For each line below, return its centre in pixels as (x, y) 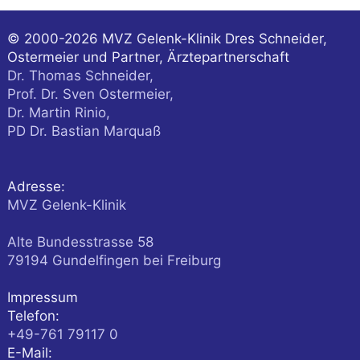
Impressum (42, 298)
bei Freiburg (182, 261)
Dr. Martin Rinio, (58, 113)
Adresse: (36, 187)
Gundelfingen (97, 261)
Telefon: (33, 316)
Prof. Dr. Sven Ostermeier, (90, 94)
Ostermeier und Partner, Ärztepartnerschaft (148, 57)
